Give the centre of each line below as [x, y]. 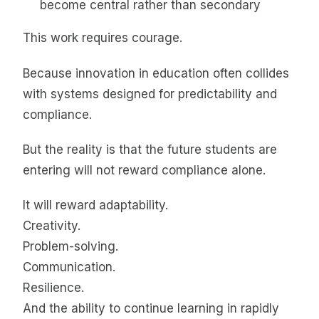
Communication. [69, 267]
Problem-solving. [70, 247]
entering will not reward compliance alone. [144, 170]
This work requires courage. [103, 38]
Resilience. [53, 288]
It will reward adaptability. [95, 205]
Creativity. [52, 226]
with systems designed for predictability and [150, 94]
